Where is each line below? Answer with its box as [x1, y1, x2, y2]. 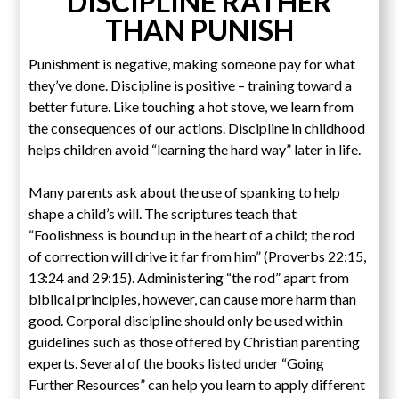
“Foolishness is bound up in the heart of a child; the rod [28, 225, 355, 243]
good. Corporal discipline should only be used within [28, 311, 344, 329]
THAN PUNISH [105, 12, 294, 47]
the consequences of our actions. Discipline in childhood [28, 118, 366, 136]
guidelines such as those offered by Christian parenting [28, 332, 361, 350]
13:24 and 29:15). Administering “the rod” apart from [28, 268, 350, 286]
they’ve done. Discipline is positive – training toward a [28, 76, 353, 94]
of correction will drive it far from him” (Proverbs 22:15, [28, 247, 367, 265]
